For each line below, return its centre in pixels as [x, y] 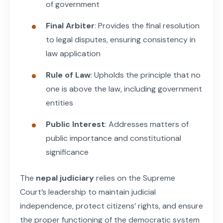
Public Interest [75, 124]
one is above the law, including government [124, 89]
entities [59, 103]
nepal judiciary [65, 178]
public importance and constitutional [113, 138]
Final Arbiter [70, 25]
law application [73, 53]
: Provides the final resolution [147, 25]
